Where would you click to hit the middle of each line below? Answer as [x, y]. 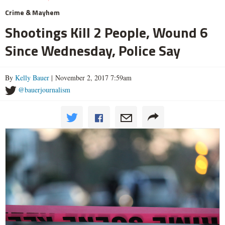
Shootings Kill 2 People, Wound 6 [106, 33]
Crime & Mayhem [32, 13]
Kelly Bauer [32, 78]
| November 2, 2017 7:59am [90, 78]
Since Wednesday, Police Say [93, 51]
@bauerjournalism [44, 90]
